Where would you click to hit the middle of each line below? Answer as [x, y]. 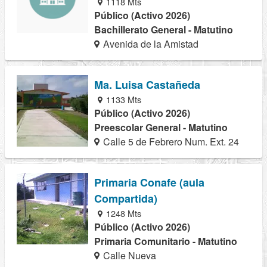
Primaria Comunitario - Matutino [166, 241]
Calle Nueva [129, 256]
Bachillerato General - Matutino [164, 29]
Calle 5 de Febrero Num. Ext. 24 [170, 141]
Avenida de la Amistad [150, 44]
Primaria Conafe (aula [149, 183]
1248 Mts [123, 213]
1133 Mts [123, 99]
